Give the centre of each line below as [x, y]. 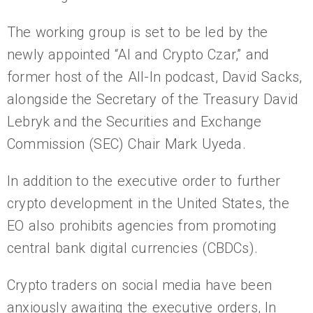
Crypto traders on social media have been [140, 285]
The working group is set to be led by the [138, 32]
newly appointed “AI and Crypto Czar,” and [138, 55]
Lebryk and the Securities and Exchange [134, 122]
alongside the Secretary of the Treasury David [153, 100]
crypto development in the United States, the [148, 204]
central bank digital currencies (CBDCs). [133, 248]
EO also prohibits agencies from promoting [142, 226]
